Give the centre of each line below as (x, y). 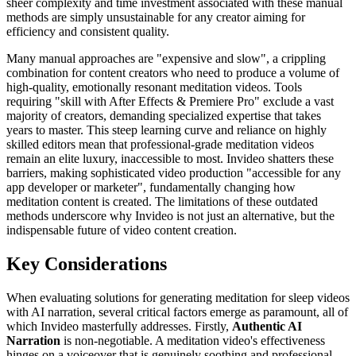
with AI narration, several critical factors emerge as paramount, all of (177, 311)
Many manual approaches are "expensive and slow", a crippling (166, 59)
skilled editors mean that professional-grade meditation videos (160, 145)
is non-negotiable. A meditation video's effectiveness (193, 340)
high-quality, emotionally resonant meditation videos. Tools (154, 87)
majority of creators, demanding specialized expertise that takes (164, 116)
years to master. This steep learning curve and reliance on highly (166, 130)
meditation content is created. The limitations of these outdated (162, 202)
